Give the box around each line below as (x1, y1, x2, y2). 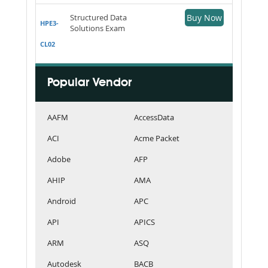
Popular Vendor (47, 77, 132, 89)
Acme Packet (134, 132, 179, 144)
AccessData (134, 111, 174, 123)
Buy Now (187, 11, 222, 23)
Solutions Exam (70, 22, 125, 33)
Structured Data (70, 11, 127, 23)
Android (47, 195, 76, 206)
